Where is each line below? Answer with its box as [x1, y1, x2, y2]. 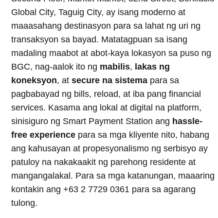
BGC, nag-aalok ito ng [11, 61, 100, 72]
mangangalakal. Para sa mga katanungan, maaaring [11, 170, 215, 181]
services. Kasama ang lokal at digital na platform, [11, 102, 201, 112]
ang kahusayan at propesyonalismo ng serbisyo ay [11, 143, 208, 153]
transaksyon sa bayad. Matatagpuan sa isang [11, 34, 187, 44]
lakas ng [135, 61, 170, 72]
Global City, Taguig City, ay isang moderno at [11, 7, 185, 17]
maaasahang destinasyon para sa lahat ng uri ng [11, 20, 200, 31]
